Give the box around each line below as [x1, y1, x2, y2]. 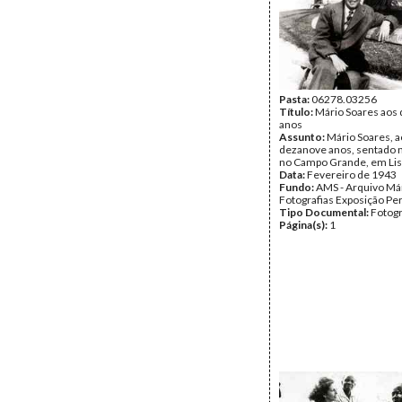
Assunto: [279, 130, 327, 144]
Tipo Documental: [279, 205, 371, 219]
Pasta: [279, 92, 311, 106]
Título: [279, 105, 315, 118]
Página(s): [279, 218, 329, 232]
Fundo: [279, 180, 316, 194]
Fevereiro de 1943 [307, 168, 397, 181]
